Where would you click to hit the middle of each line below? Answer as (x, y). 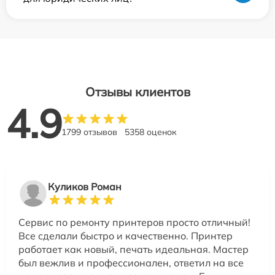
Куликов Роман (85, 187)
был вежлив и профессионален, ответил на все (131, 263)
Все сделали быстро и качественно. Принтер (126, 236)
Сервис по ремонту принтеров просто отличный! (134, 223)
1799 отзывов (89, 132)
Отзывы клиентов (137, 92)
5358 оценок (151, 132)
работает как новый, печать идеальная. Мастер (134, 250)
